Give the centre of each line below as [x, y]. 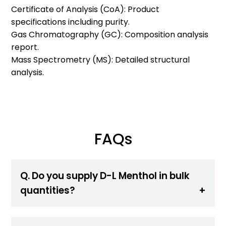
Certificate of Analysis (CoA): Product [86, 9]
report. [25, 47]
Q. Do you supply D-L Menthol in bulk [105, 176]
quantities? [48, 190]
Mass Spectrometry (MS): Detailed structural [101, 60]
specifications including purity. [71, 22]
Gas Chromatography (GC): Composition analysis [110, 34]
